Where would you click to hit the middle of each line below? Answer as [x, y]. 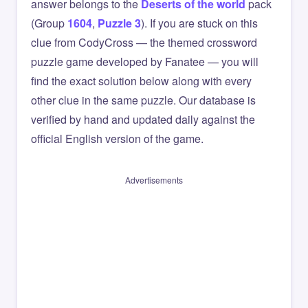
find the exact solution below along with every [141, 81]
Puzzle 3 [119, 23]
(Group [49, 23]
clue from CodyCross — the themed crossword [144, 42]
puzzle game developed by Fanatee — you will [145, 62]
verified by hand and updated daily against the [143, 119]
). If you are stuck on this [199, 23]
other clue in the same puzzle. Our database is [143, 100]
